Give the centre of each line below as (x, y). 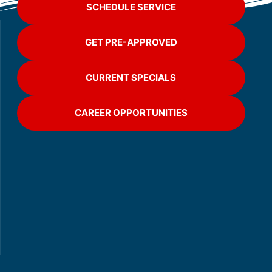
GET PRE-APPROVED (131, 42)
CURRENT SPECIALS (131, 78)
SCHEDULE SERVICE (131, 7)
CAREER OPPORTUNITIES (131, 113)
